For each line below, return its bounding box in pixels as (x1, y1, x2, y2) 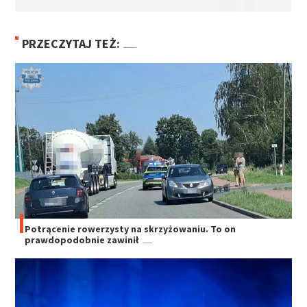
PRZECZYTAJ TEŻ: (22, 35, 121, 51)
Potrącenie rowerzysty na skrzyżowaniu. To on (25, 222, 236, 235)
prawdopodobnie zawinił (25, 233, 140, 246)
